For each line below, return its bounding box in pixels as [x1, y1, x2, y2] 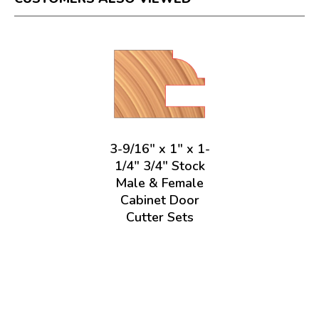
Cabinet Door [120, 192, 199, 209]
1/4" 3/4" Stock [114, 157, 205, 174]
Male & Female [115, 174, 204, 192]
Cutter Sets [125, 209, 194, 226]
